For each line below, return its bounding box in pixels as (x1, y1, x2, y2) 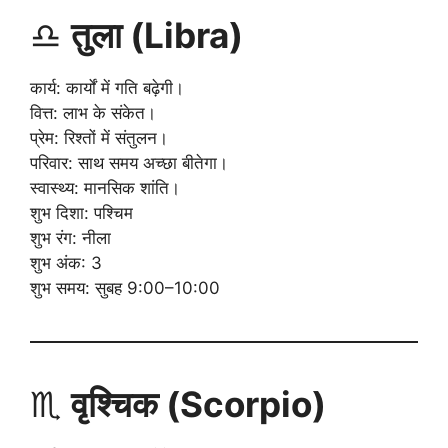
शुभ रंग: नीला (30, 227, 111, 248)
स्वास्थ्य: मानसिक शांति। (30, 177, 180, 198)
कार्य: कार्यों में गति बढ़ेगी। (30, 77, 184, 98)
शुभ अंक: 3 (30, 252, 102, 273)
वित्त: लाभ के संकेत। (30, 102, 156, 123)
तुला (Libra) (71, 13, 243, 56)
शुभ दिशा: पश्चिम (30, 202, 133, 223)
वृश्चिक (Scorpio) (71, 382, 326, 425)
